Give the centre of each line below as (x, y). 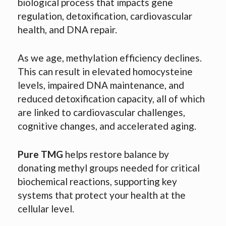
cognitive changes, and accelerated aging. (107, 126)
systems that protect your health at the (102, 195)
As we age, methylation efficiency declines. (110, 58)
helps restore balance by (116, 154)
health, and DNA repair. (67, 30)
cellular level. (46, 209)
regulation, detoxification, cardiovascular (105, 16)
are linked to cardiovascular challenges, (101, 112)
